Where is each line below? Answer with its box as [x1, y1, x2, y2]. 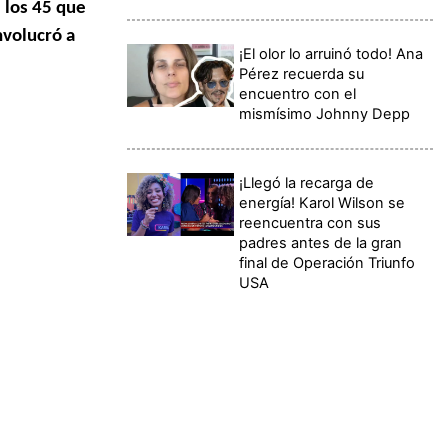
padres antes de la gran [239, 233, 403, 252]
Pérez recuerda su [239, 64, 365, 83]
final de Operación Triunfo [239, 253, 416, 272]
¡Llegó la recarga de [239, 173, 375, 192]
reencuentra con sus [239, 213, 382, 232]
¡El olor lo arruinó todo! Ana [239, 44, 424, 63]
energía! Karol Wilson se [239, 193, 406, 212]
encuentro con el [239, 84, 357, 103]
